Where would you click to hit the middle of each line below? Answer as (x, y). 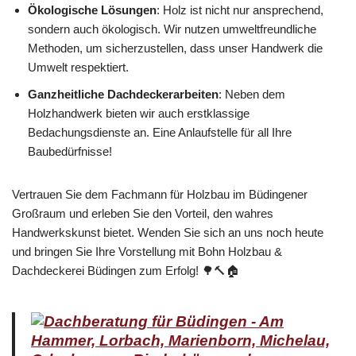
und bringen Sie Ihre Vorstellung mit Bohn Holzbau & (147, 251)
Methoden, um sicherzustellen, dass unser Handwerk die (175, 48)
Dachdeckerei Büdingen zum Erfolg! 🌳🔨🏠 (126, 270)
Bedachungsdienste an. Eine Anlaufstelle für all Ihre (160, 132)
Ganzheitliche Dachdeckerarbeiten (123, 94)
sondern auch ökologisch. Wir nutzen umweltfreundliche (172, 29)
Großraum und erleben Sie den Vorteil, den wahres (143, 213)
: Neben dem (252, 94)
